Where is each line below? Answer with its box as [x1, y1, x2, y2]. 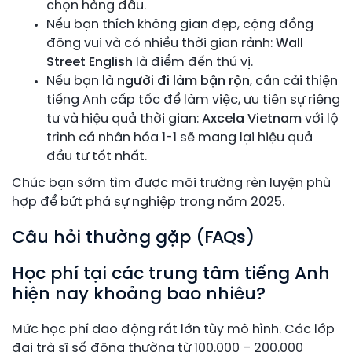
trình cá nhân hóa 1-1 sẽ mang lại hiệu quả [46, 130, 313, 145]
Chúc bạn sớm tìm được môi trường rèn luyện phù [12, 176, 331, 190]
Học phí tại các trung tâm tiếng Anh [12, 264, 330, 284]
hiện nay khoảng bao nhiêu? [12, 284, 266, 304]
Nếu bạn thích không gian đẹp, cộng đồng [46, 17, 313, 31]
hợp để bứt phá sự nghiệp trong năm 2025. [12, 195, 284, 209]
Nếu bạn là [46, 74, 117, 88]
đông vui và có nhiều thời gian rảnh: [46, 36, 276, 50]
